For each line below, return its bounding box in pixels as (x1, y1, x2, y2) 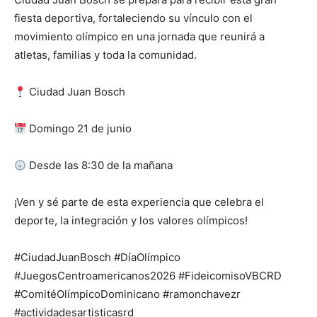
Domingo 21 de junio (26, 122, 132, 136)
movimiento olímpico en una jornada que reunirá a (14, 30, 265, 44)
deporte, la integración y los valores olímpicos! (14, 214, 248, 228)
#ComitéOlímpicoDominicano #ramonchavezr (14, 287, 241, 301)
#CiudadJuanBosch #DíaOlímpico (14, 250, 180, 265)
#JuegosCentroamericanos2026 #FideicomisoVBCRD (14, 269, 282, 283)
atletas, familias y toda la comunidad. (14, 48, 197, 62)
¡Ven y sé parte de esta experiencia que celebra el (14, 195, 264, 209)
